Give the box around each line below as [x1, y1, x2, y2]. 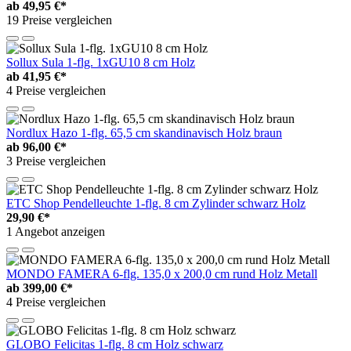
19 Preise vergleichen [6, 13, 112, 27]
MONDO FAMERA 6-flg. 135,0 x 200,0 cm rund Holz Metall [6, 267, 317, 281]
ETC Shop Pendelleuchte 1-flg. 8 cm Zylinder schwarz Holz [6, 197, 306, 211]
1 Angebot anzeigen [6, 225, 105, 239]
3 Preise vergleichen [6, 154, 106, 168]
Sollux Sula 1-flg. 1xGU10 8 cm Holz [6, 56, 195, 70]
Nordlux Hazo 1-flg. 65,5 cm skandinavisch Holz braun [6, 126, 282, 140]
